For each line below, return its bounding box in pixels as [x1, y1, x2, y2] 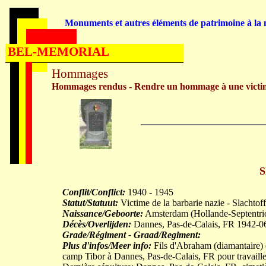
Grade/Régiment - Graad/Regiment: [62, 230, 201, 240]
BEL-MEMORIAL [8, 45, 109, 59]
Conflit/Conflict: [62, 187, 125, 197]
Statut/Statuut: [62, 198, 118, 208]
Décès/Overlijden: [62, 219, 131, 229]
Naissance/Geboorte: [62, 208, 143, 218]
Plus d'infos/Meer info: [62, 240, 151, 251]
